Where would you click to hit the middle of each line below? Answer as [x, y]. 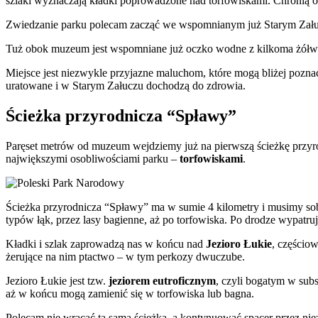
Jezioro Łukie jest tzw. [57, 281]
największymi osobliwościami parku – [93, 159]
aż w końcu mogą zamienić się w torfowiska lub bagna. [130, 294]
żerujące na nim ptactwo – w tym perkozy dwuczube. [125, 257]
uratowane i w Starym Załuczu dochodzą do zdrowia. [126, 86]
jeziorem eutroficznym [162, 281]
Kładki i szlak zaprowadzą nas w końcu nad [106, 244]
